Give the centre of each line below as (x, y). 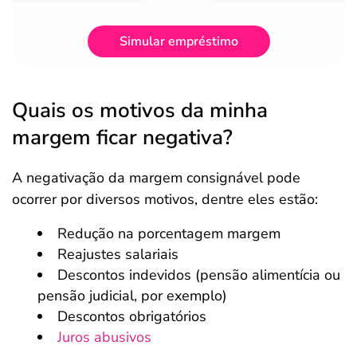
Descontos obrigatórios (132, 316)
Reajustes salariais (118, 254)
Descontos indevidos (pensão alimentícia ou (199, 275)
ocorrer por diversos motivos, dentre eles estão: (165, 199)
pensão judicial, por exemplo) (132, 296)
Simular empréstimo (178, 41)
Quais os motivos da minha (140, 110)
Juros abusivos (104, 337)
